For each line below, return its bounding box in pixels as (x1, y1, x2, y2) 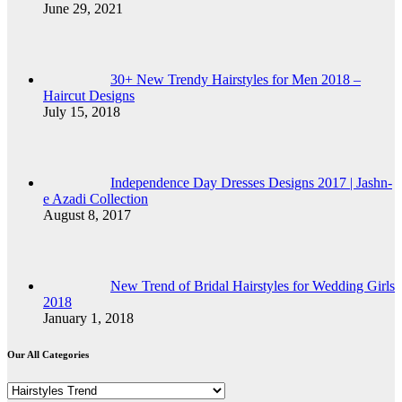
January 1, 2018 (43, 310, 134, 326)
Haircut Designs (43, 87, 135, 103)
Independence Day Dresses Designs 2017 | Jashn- (110, 174, 392, 190)
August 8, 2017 (43, 206, 131, 223)
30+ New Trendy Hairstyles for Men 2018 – (110, 71, 361, 87)
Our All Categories (7, 348, 89, 360)
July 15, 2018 (43, 103, 120, 119)
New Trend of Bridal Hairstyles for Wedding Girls (110, 277, 395, 293)
